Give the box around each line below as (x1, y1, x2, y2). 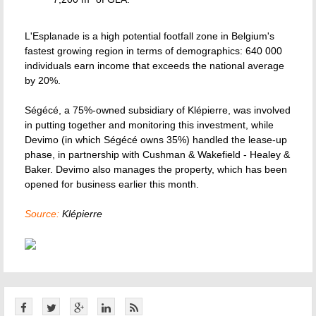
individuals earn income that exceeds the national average (25, 60, 284, 71)
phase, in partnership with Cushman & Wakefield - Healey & (25, 149, 290, 160)
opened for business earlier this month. (25, 178, 199, 190)
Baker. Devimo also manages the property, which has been (25, 164, 287, 175)
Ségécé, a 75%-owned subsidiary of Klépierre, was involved (25, 104, 291, 116)
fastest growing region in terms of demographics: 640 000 (25, 45, 282, 56)
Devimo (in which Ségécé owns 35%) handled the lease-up (25, 134, 287, 145)
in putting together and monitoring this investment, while (25, 119, 274, 130)
